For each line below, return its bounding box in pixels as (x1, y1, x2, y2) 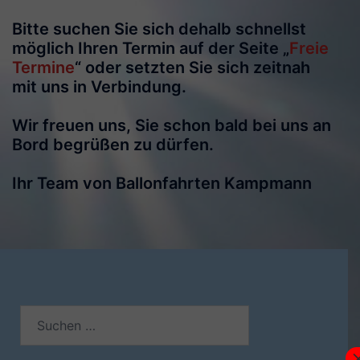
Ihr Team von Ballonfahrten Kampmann (12, 174, 312, 193)
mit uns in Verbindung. (12, 77, 186, 96)
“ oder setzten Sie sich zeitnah (75, 58, 310, 77)
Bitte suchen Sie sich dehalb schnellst (12, 19, 306, 39)
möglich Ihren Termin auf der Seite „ (12, 39, 289, 58)
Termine (12, 58, 75, 77)
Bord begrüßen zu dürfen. (12, 135, 214, 154)
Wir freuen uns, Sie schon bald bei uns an (12, 116, 331, 135)
